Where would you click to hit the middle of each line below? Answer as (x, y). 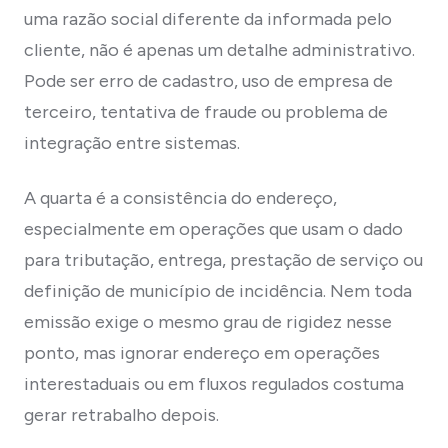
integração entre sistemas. (132, 142)
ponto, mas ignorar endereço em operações (202, 352)
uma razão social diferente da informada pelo (208, 18)
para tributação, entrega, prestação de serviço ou (223, 259)
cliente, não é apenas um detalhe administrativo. (219, 49)
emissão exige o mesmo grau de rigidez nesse (208, 321)
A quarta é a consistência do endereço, (180, 197)
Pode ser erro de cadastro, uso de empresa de (208, 80)
